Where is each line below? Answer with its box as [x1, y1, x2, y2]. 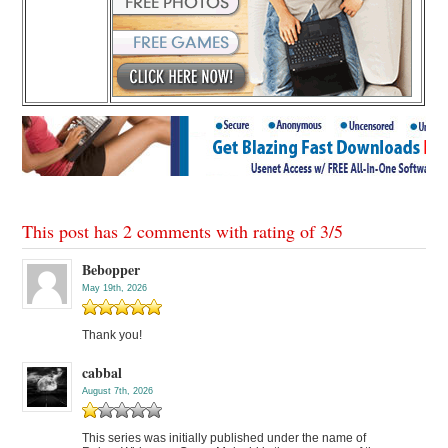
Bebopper [82, 259, 141, 281]
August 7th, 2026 [82, 386, 154, 397]
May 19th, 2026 [82, 283, 148, 294]
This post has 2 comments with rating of [22, 219, 321, 244]
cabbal [82, 362, 123, 384]
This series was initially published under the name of [82, 431, 367, 446]
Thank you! [82, 328, 143, 343]
